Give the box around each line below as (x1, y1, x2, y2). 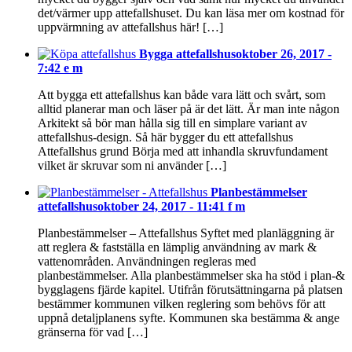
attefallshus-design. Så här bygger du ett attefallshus (38, 130, 293, 145)
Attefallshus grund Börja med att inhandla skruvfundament (38, 145, 328, 159)
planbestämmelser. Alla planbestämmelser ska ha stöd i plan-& (38, 269, 345, 283)
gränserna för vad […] (38, 325, 148, 339)
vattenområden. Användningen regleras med (38, 255, 256, 269)
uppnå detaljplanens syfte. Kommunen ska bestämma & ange (38, 311, 339, 325)
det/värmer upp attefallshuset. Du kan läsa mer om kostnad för (38, 6, 344, 20)
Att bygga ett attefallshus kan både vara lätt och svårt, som (38, 88, 325, 102)
